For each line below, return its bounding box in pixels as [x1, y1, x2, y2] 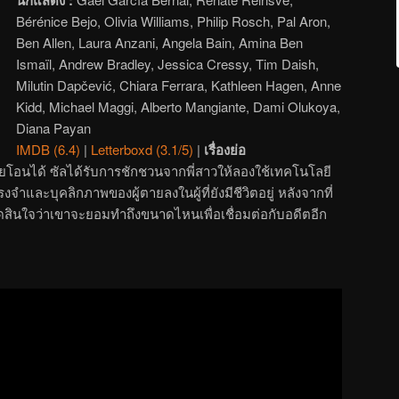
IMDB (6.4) [16, 139, 81, 159]
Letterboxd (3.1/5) [91, 139, 194, 159]
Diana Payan [16, 118, 92, 137]
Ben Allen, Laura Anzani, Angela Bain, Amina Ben [16, 32, 304, 52]
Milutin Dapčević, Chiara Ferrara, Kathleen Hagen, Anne [16, 75, 342, 94]
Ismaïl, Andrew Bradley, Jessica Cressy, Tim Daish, [16, 53, 320, 73]
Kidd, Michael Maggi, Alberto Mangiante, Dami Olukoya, [16, 96, 341, 116]
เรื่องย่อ [204, 139, 247, 159]
